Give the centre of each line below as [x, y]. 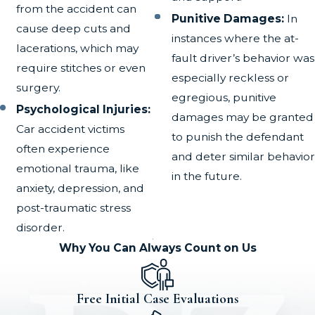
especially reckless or [230, 77]
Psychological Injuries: [84, 109]
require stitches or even [81, 67]
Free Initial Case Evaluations [157, 299]
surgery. [39, 87]
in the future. [206, 176]
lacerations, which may [78, 48]
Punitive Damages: [227, 18]
